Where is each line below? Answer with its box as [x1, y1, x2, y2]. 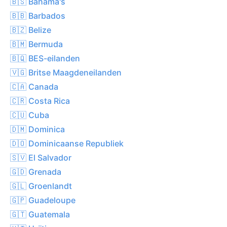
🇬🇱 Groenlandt [10, 180, 72, 191]
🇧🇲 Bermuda [10, 39, 63, 49]
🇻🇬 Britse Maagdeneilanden [10, 67, 122, 78]
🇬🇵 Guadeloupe [10, 195, 75, 205]
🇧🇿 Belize [10, 24, 51, 35]
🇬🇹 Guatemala [10, 209, 70, 219]
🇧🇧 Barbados [10, 10, 65, 21]
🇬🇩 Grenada [10, 166, 61, 177]
